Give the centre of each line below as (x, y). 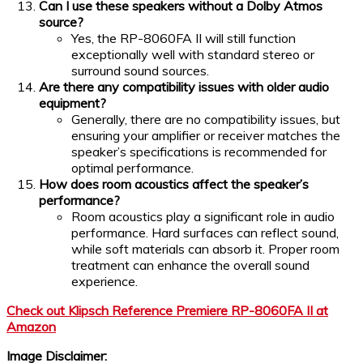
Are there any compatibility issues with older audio (184, 87)
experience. (105, 282)
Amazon (31, 327)
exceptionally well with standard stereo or (193, 55)
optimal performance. (132, 168)
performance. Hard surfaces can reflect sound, (205, 233)
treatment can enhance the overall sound (190, 265)
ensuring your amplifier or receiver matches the (206, 136)
